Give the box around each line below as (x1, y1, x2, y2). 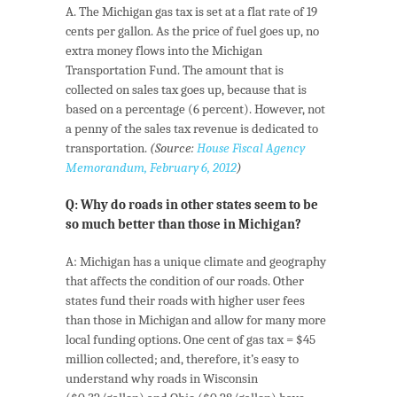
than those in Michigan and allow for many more (66, 312, 326, 329)
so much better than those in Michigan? (66, 216, 301, 233)
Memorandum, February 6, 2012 (66, 160, 237, 176)
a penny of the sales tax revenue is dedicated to (66, 121, 318, 137)
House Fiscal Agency (197, 140, 305, 157)
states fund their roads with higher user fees (66, 292, 305, 309)
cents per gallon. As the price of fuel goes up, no (66, 23, 319, 40)
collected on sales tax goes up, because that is (66, 82, 307, 98)
